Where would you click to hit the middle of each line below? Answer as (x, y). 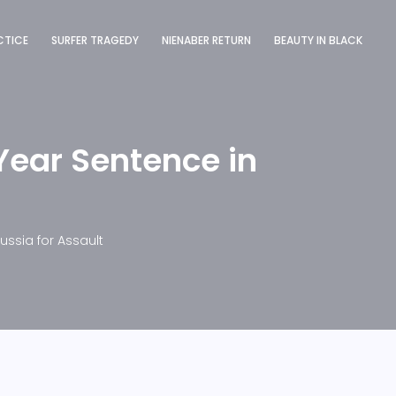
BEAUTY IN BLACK (318, 40)
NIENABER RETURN (206, 40)
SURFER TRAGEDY (95, 40)
